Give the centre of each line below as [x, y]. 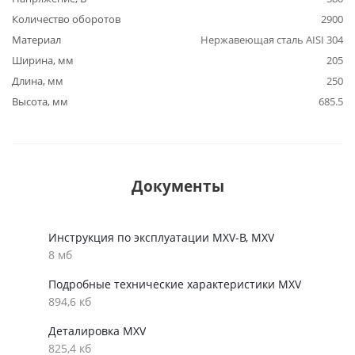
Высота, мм [40, 101]
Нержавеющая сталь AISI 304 [272, 40]
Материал [36, 40]
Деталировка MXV [97, 331]
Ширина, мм [43, 60]
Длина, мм [38, 81]
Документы [177, 186]
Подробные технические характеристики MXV [175, 284]
